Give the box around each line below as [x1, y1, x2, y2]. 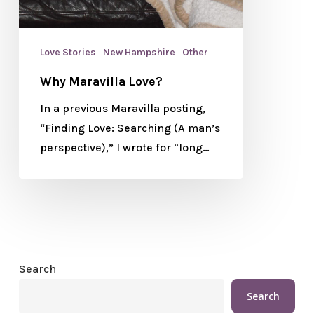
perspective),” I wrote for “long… [39, 140, 210, 154]
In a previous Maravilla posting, [39, 101, 205, 115]
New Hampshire [102, 46, 175, 58]
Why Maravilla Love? [39, 74, 163, 88]
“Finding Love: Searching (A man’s [39, 121, 220, 135]
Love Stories [39, 46, 96, 58]
